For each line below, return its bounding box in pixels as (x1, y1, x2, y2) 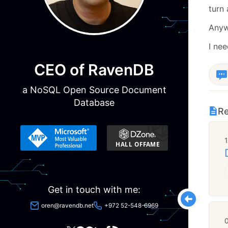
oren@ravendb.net (41, 201, 94, 209)
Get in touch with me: (48, 184, 140, 195)
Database (74, 97, 115, 108)
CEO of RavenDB (34, 60, 154, 79)
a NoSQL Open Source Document (22, 84, 166, 95)
